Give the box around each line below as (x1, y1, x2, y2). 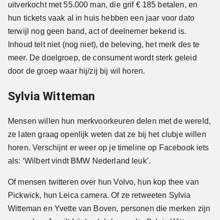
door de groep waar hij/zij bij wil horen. (8, 66, 145, 75)
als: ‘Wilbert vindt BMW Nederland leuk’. (8, 157, 151, 165)
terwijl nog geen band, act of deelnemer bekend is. (8, 27, 187, 35)
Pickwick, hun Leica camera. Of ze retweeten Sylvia (8, 191, 191, 200)
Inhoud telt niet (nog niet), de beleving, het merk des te (8, 40, 200, 49)
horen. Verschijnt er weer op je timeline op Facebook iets (8, 143, 209, 152)
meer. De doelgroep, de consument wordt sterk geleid (8, 53, 197, 62)
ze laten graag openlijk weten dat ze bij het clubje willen (8, 130, 206, 139)
